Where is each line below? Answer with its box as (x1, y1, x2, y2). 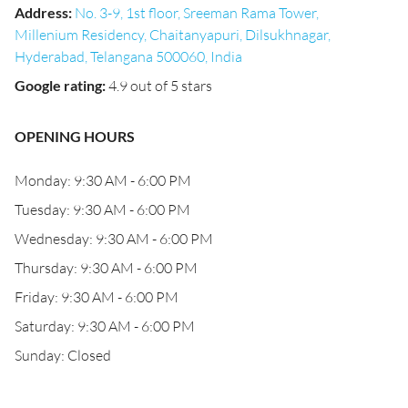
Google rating (15, 76, 102, 94)
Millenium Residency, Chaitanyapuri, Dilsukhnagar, (15, 25, 331, 44)
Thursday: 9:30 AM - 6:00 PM (15, 259, 198, 277)
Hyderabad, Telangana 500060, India (15, 47, 242, 66)
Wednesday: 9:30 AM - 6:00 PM (15, 229, 213, 248)
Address (15, 4, 68, 21)
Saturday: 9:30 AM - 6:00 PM (15, 317, 195, 335)
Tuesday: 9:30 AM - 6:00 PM (15, 200, 190, 219)
